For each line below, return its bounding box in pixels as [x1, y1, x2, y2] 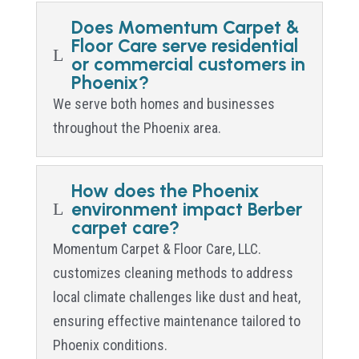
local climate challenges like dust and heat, [52, 288, 301, 305]
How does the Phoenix [71, 179, 260, 202]
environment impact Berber [71, 197, 302, 220]
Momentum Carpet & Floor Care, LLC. [52, 240, 261, 257]
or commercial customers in [71, 52, 305, 75]
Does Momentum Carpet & [71, 15, 300, 38]
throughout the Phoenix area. [52, 119, 221, 136]
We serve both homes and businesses [52, 95, 275, 112]
